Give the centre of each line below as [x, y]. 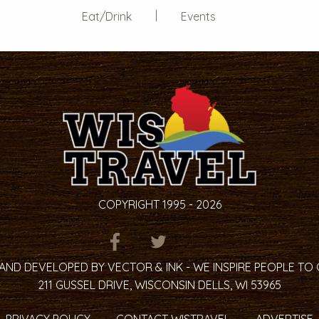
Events [198, 16]
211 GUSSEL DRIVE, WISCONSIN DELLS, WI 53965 [159, 285]
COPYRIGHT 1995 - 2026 [159, 204]
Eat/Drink [106, 16]
